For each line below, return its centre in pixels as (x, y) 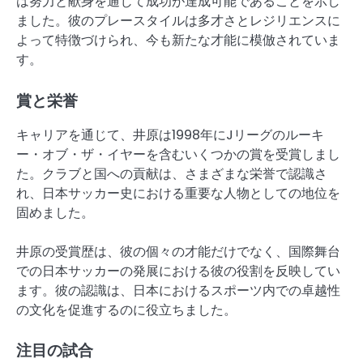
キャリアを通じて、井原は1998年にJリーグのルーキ (170, 135)
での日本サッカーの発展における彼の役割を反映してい (178, 271)
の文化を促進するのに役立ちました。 (126, 310)
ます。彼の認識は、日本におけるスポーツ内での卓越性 (178, 290)
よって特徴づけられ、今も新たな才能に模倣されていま (178, 41)
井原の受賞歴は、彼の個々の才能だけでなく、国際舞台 (178, 251)
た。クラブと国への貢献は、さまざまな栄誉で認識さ (172, 173)
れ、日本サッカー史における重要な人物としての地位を (178, 193)
